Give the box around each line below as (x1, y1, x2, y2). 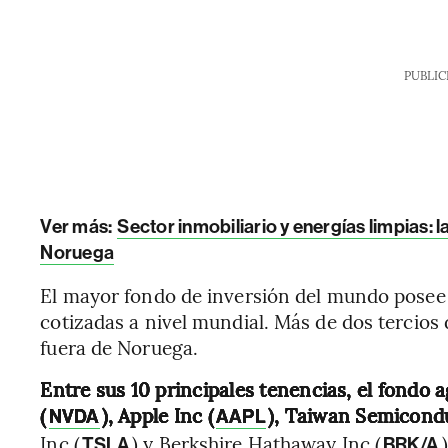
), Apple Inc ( (101, 402, 214, 428)
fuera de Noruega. (40, 334, 199, 360)
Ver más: (40, 215, 116, 238)
